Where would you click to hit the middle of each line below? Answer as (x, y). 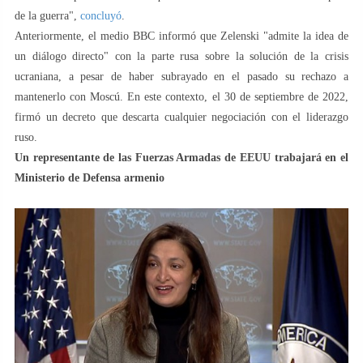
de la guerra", (47, 15)
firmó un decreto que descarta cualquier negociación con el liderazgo (181, 117)
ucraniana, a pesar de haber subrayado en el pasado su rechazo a (181, 76)
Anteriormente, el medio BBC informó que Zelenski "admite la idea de (181, 36)
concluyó (101, 15)
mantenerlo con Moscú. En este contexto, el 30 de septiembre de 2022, (181, 96)
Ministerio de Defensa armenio (90, 177)
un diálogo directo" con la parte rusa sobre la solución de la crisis (181, 56)
